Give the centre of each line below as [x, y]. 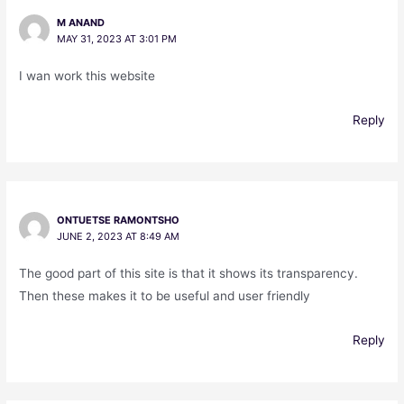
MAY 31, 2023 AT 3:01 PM [116, 38]
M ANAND [80, 22]
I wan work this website [87, 75]
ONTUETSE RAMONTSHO [118, 220]
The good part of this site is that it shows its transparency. [189, 273]
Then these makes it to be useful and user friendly [165, 295]
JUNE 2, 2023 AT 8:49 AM [118, 236]
